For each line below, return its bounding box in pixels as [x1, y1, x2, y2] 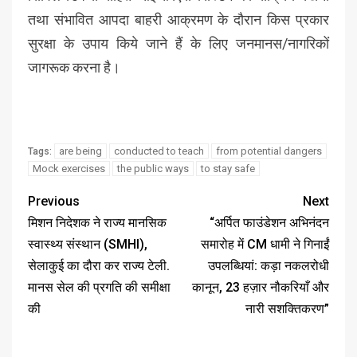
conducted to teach [114, 145, 204, 158]
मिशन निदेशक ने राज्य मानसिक [28, 215, 167, 231]
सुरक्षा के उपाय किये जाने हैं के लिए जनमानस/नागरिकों [28, 35, 329, 53]
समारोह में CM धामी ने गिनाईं [201, 237, 329, 253]
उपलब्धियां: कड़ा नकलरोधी [208, 258, 329, 274]
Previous [28, 194, 80, 210]
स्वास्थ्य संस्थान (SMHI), [28, 237, 147, 253]
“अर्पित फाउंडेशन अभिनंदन [210, 215, 329, 231]
